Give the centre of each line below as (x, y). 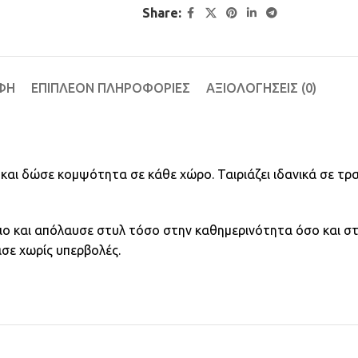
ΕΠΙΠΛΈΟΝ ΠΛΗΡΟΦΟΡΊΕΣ (110, 88)
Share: (161, 13)
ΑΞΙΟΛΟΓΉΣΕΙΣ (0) (261, 88)
